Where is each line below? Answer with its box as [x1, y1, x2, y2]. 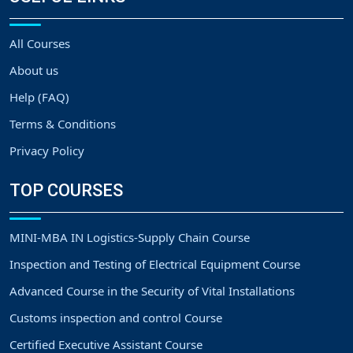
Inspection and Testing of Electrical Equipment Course [9, 256, 300, 273]
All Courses [9, 35, 70, 52]
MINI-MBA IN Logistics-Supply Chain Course [9, 229, 250, 246]
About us [9, 62, 58, 79]
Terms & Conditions [9, 116, 116, 132]
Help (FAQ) [9, 89, 69, 106]
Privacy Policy [9, 143, 84, 159]
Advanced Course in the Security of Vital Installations [9, 283, 295, 299]
